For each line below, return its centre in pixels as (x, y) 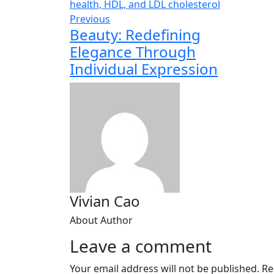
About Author (101, 220)
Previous (90, 19)
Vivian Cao (105, 201)
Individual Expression (144, 69)
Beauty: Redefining (135, 35)
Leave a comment (141, 246)
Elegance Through (133, 52)
